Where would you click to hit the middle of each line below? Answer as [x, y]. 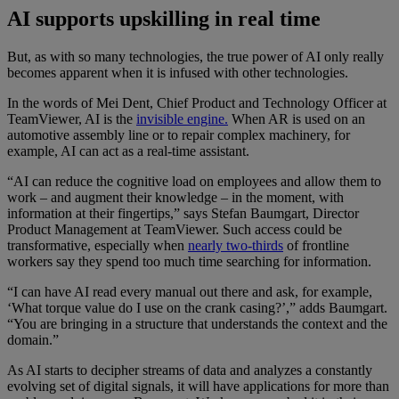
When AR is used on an [297, 119]
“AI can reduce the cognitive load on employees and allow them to [194, 182]
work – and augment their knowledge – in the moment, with [175, 198]
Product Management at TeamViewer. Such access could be [175, 230]
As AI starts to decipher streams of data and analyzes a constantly [190, 370]
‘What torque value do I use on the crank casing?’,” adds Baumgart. [197, 308]
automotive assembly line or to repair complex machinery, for [179, 135]
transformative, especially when [98, 246]
